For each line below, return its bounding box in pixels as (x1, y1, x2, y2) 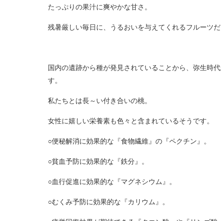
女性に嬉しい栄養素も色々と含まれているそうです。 (47, 116, 214, 125)
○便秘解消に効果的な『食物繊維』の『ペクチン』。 (47, 136, 211, 146)
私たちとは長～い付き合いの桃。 (47, 96, 151, 105)
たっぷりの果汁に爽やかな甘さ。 (47, 2, 151, 11)
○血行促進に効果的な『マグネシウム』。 (47, 177, 176, 186)
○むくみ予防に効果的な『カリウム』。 (47, 197, 169, 206)
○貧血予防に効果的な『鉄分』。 (47, 156, 148, 166)
